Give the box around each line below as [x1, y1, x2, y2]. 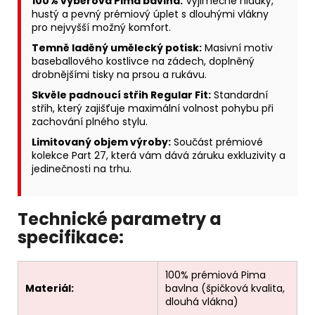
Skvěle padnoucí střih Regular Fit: [32, 88, 211, 103]
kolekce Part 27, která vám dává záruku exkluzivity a [32, 148, 285, 163]
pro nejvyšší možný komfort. [32, 20, 171, 35]
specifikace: [18, 226, 124, 250]
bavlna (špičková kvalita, [165, 281, 285, 296]
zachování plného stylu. [32, 115, 148, 129]
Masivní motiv [202, 41, 273, 56]
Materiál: [25, 281, 74, 296]
